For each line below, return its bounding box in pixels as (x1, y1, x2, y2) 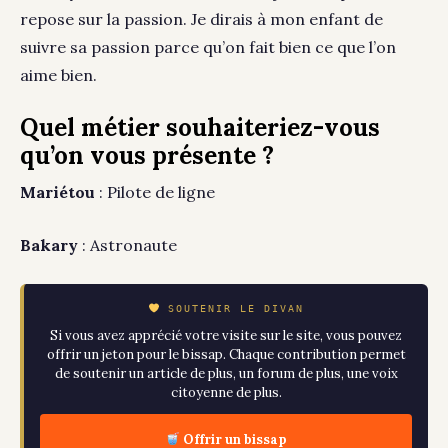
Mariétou (20, 182, 95, 203)
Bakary (20, 235, 82, 256)
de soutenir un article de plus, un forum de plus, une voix (54, 365, 398, 383)
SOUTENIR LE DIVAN (159, 303, 304, 315)
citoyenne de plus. (170, 384, 282, 402)
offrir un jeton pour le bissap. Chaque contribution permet (46, 346, 406, 364)
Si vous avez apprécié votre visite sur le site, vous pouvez (50, 327, 402, 345)
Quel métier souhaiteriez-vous (20, 112, 380, 144)
